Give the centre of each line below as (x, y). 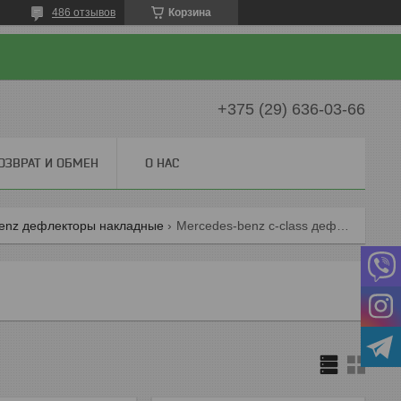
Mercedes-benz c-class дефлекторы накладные (343, 226)
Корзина (190, 13)
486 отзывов (84, 13)
